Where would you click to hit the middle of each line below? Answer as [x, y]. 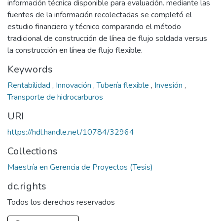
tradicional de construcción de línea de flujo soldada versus [107, 38]
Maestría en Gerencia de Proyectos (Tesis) [80, 167]
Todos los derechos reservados [61, 202]
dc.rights [27, 186]
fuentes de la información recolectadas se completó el [100, 15]
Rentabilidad [30, 85]
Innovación [74, 85]
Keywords [30, 69]
